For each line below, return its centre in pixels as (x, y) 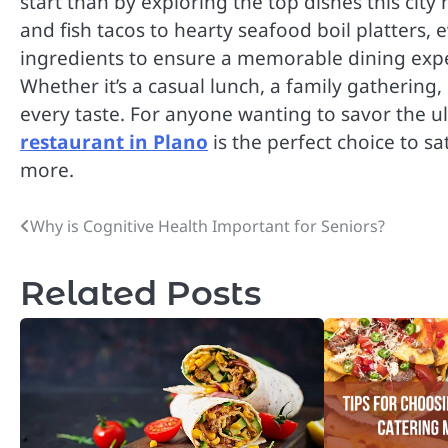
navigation (88, 266)
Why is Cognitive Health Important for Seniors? (207, 225)
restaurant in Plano (114, 141)
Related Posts (140, 292)
